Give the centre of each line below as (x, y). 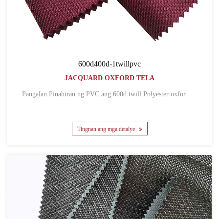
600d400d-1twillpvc (109, 64)
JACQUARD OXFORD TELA (109, 78)
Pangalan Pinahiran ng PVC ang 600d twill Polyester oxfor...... (123, 94)
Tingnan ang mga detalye (107, 129)
